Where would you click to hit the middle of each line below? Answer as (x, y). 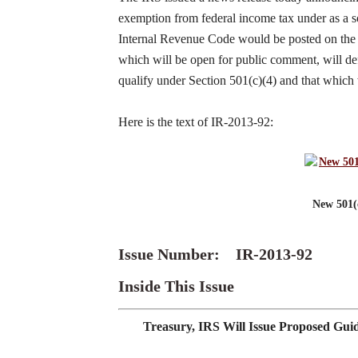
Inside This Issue (176, 286)
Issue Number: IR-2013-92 (215, 254)
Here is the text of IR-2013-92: (196, 122)
